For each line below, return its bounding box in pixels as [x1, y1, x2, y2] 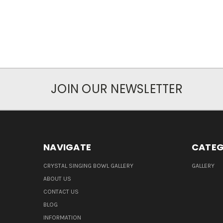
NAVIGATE [43, 141, 91, 154]
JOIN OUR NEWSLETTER [51, 81, 183, 98]
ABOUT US [43, 175, 71, 183]
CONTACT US [43, 188, 79, 196]
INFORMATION [43, 214, 81, 222]
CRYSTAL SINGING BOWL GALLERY [43, 162, 133, 170]
